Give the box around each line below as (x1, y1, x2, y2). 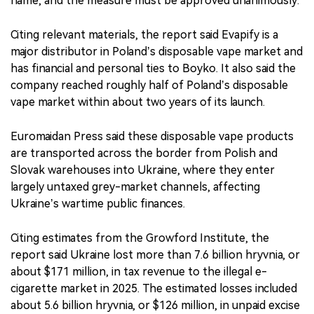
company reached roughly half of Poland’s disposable (11, 78, 288, 92)
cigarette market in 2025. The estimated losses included (11, 281, 297, 295)
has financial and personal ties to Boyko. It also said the (11, 61, 296, 75)
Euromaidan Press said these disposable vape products (11, 129, 294, 143)
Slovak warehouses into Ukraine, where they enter (11, 163, 275, 177)
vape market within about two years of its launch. (11, 95, 265, 109)
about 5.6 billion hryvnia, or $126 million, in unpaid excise (11, 298, 300, 312)
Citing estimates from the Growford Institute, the (11, 231, 269, 245)
